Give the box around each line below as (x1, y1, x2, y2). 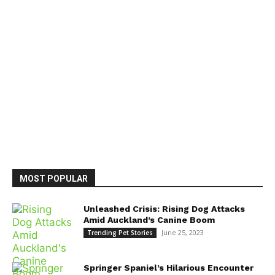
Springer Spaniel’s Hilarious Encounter (83, 262, 254, 273)
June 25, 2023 (161, 227, 204, 237)
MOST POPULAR (20, 173, 88, 184)
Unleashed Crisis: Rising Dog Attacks (83, 203, 245, 214)
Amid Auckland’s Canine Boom (83, 214, 215, 225)
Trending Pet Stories (87, 228, 153, 237)
